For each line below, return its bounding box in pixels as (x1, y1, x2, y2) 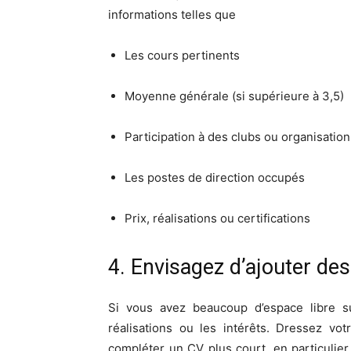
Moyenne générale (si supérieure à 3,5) (125, 88, 344, 103)
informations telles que (108, 6, 236, 22)
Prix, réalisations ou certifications (125, 210, 310, 226)
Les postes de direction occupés (125, 169, 305, 185)
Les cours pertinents (125, 47, 240, 63)
